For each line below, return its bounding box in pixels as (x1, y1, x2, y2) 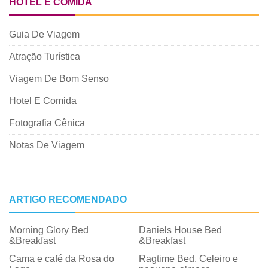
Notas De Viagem (9, 140, 84, 151)
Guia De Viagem (9, 29, 80, 40)
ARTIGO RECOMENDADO (9, 194, 127, 205)
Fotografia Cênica (9, 118, 85, 129)
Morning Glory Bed (9, 225, 89, 236)
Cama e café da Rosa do (9, 254, 114, 264)
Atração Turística (9, 51, 80, 62)
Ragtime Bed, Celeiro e (139, 254, 239, 264)
